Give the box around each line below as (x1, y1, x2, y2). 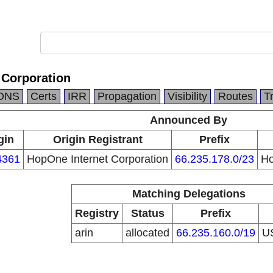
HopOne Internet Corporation (27, 153, 168, 165)
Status (130, 207, 165, 219)
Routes (218, 90, 253, 102)
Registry (75, 207, 119, 219)
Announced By (150, 114, 227, 126)
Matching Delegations (132, 188, 246, 200)
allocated (126, 227, 169, 239)
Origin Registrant (52, 133, 143, 146)
